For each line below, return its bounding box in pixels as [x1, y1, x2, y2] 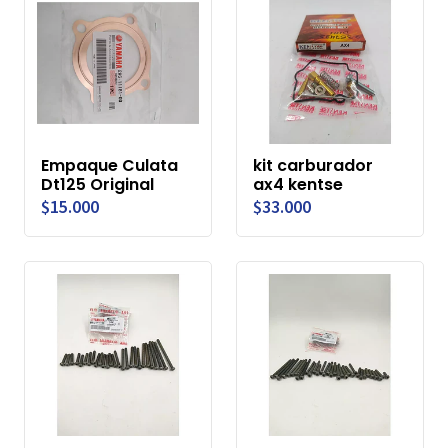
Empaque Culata [41, 154, 178, 178]
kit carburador [253, 154, 373, 178]
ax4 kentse [253, 173, 343, 197]
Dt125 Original [41, 173, 154, 197]
